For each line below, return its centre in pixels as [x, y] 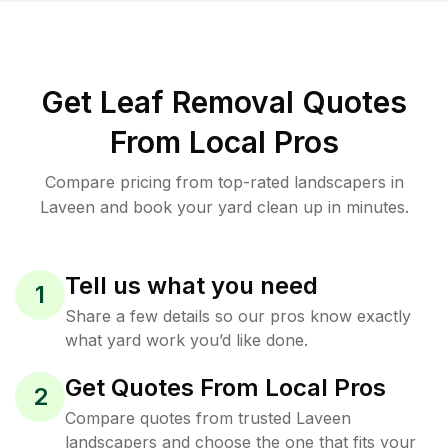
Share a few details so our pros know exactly [238, 316]
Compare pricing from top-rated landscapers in [224, 182]
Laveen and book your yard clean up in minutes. [224, 207]
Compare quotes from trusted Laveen [208, 418]
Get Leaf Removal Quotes [224, 102]
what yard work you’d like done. [186, 340]
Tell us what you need [191, 285]
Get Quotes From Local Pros [225, 387]
